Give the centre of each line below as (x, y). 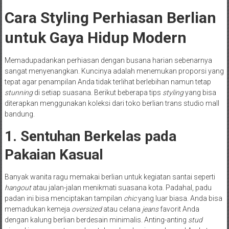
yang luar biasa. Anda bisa (179, 198)
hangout (18, 187)
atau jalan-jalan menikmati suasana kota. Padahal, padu (121, 187)
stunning (18, 92)
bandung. (19, 114)
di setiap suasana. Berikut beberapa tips (97, 92)
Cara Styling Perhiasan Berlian (110, 17)
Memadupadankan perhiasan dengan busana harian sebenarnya (108, 60)
